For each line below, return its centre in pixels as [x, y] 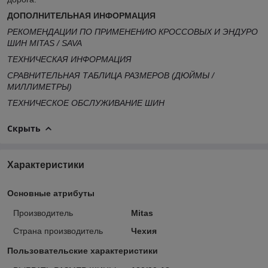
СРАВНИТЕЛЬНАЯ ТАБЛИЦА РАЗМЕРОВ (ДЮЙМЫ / [111, 75]
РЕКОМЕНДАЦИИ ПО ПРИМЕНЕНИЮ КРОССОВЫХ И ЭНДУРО [133, 31]
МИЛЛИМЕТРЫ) [39, 86]
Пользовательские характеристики [83, 250]
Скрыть [24, 128]
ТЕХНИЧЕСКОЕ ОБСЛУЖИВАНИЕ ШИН [86, 103]
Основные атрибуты [51, 193]
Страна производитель [58, 231]
